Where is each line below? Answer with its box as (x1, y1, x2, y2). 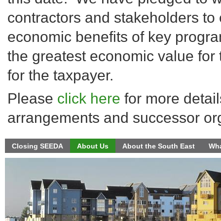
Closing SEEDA (12, 142, 63, 150)
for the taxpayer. (7, 67, 117, 84)
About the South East (122, 142, 195, 150)
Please (7, 90, 57, 107)
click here (57, 90, 120, 107)
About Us (77, 142, 109, 150)
